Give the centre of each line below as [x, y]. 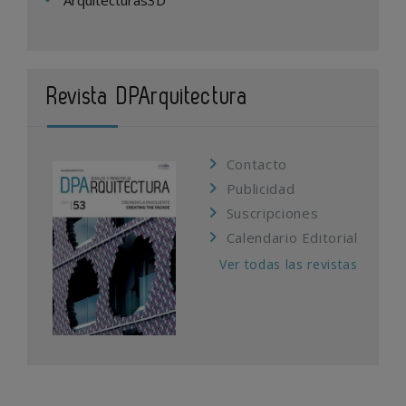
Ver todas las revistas [289, 265]
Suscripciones [272, 213]
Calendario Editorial [292, 238]
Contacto [256, 164]
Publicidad [261, 189]
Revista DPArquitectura [148, 97]
